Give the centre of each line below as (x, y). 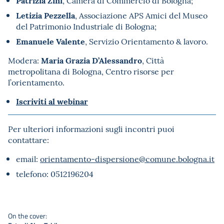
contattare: (28, 140)
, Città (153, 60)
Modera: (24, 60)
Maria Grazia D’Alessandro (91, 60)
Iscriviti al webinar (52, 101)
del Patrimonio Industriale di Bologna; (86, 26)
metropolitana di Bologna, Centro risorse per (91, 71)
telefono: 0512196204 (55, 174)
